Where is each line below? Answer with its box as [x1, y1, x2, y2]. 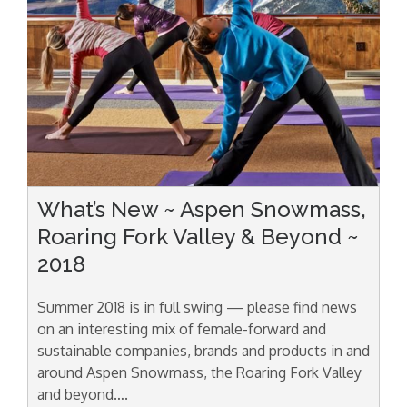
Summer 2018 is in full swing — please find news [37, 297, 357, 316]
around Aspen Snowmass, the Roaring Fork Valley [37, 362, 362, 382]
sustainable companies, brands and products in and [37, 341, 370, 360]
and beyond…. [37, 384, 128, 403]
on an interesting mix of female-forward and [37, 319, 326, 338]
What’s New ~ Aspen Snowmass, [37, 195, 366, 223]
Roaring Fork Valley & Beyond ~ [37, 223, 359, 250]
